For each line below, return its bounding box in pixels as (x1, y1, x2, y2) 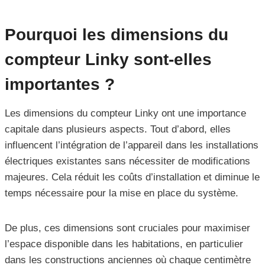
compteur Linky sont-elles (5, 50, 212, 69)
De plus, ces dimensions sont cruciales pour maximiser (5, 222, 250, 234)
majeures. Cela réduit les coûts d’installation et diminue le (5, 172, 260, 183)
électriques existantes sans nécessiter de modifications (5, 156, 250, 167)
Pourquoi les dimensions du (5, 25, 228, 44)
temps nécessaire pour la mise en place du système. (5, 188, 238, 199)
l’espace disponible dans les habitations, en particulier (5, 238, 243, 250)
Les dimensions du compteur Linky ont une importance (5, 108, 246, 119)
